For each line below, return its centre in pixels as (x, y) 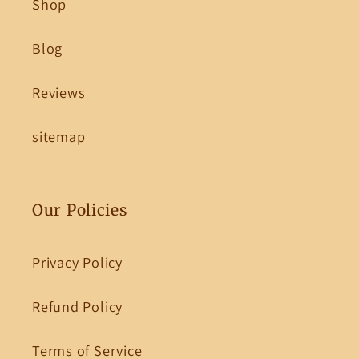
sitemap (59, 137)
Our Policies (80, 210)
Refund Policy (78, 307)
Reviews (59, 93)
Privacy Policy (77, 262)
